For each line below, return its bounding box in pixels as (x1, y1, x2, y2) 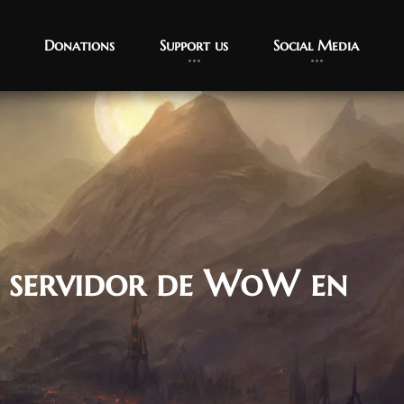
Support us (160, 36, 228, 54)
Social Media (273, 36, 359, 54)
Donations (44, 36, 115, 54)
